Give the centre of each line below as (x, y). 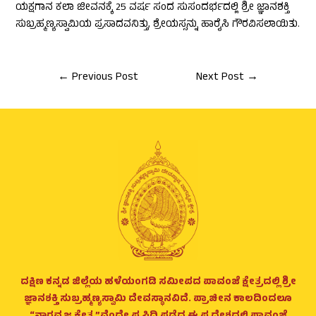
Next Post (222, 77)
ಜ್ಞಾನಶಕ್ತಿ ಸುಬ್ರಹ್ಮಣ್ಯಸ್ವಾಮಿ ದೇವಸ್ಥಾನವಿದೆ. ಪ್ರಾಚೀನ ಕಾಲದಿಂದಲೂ (158, 300)
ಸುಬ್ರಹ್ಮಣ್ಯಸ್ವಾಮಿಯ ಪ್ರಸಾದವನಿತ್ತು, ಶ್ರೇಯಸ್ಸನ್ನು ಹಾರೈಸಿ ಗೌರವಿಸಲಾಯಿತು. (158, 25)
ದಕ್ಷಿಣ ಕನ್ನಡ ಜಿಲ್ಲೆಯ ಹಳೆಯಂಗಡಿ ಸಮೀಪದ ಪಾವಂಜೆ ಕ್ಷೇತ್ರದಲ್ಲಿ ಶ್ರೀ (158, 283)
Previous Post (103, 77)
